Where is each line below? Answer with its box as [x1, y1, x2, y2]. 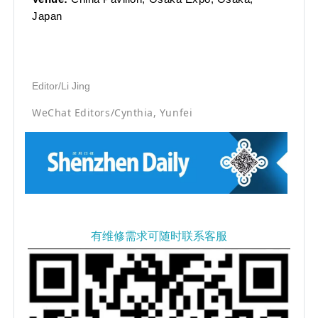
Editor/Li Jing [32, 80, 90, 92]
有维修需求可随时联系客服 [91, 230, 227, 243]
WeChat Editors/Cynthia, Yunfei [32, 106, 193, 120]
